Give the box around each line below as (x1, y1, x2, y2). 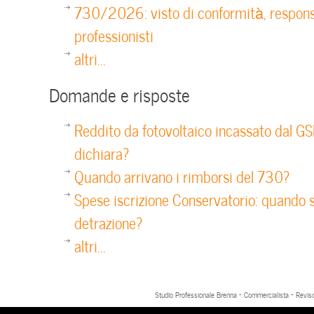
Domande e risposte (49, 80, 190, 107)
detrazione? (74, 210, 142, 233)
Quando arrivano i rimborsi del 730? (74, 164, 289, 187)
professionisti (74, 23, 153, 46)
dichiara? (74, 141, 129, 164)
